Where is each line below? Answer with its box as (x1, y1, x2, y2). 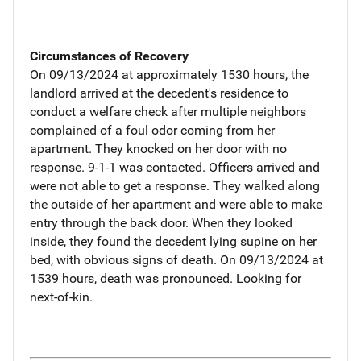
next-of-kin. (30, 288, 93, 305)
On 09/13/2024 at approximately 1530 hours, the (30, 66, 309, 82)
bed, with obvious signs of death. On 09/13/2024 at (30, 251, 323, 268)
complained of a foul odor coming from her (30, 122, 275, 138)
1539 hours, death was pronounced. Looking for (30, 270, 301, 286)
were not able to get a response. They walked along (30, 177, 320, 193)
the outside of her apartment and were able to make (30, 196, 322, 212)
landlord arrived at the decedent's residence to (30, 85, 288, 101)
